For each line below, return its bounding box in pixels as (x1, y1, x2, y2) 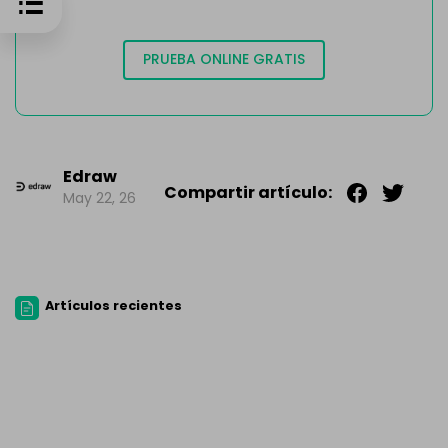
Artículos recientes (45, 296, 183, 314)
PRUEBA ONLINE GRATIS (143, 49, 305, 70)
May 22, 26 (62, 188, 136, 209)
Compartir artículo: (163, 180, 332, 204)
